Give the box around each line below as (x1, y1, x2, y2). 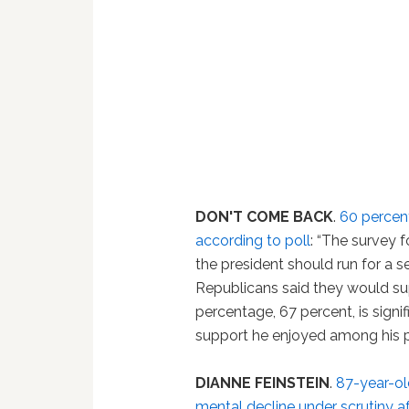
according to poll (195, 232, 311, 250)
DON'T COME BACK (195, 208, 334, 226)
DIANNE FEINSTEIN (195, 374, 330, 393)
